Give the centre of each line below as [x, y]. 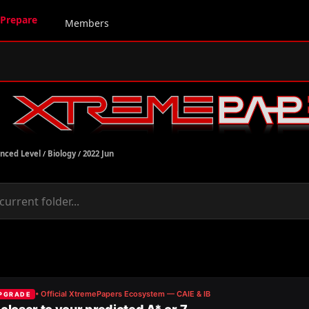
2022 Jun [98, 153]
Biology [62, 153]
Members [87, 23]
